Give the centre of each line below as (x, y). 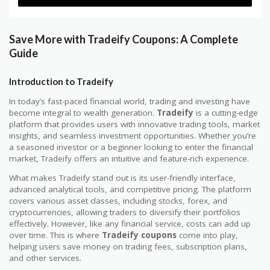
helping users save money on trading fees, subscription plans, (128, 247)
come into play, (207, 235)
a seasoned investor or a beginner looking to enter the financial (131, 147)
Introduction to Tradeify (61, 81)
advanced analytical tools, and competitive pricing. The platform (130, 190)
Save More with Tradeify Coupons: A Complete (124, 39)
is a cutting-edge (226, 112)
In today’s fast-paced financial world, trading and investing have (130, 101)
